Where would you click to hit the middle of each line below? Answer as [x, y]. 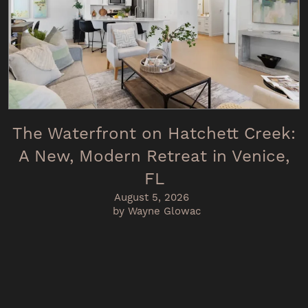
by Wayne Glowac [156, 212]
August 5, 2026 [151, 198]
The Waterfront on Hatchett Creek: [154, 134]
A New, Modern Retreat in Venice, [154, 157]
